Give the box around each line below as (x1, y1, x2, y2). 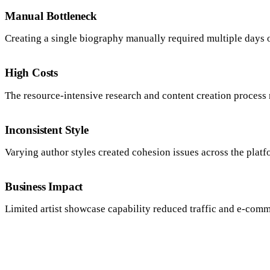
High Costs (5, 66, 58, 80)
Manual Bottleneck (5, 9, 97, 22)
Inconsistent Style (5, 123, 89, 136)
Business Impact (5, 180, 83, 193)
